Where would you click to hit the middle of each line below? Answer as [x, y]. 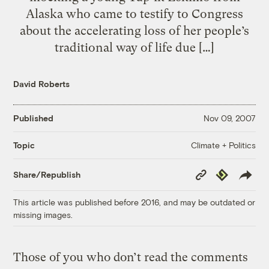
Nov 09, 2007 [229, 118]
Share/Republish [47, 175]
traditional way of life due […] [134, 47]
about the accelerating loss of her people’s [134, 30]
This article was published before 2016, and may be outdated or [134, 202]
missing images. [43, 214]
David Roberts [42, 83]
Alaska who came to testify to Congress [134, 14]
